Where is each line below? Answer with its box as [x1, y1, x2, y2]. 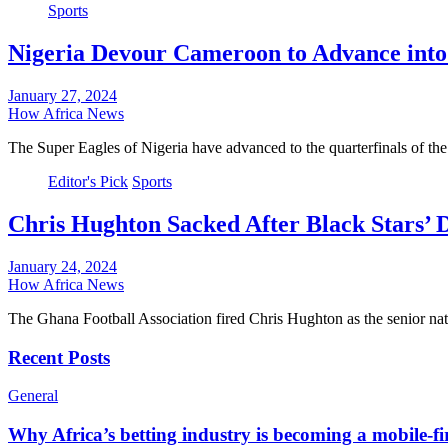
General [8, 387, 58, 405]
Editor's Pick [48, 173, 128, 191]
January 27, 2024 [8, 87, 117, 105]
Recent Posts [8, 346, 110, 368]
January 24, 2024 [8, 258, 117, 275]
